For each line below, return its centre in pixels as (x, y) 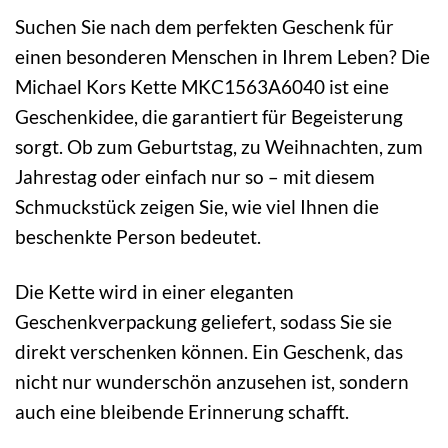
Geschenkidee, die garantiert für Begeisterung (209, 116)
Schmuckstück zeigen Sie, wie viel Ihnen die (197, 206)
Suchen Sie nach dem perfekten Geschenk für (204, 26)
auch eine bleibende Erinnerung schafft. (182, 411)
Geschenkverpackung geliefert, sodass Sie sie (203, 321)
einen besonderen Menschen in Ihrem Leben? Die (222, 56)
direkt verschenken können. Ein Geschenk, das (209, 351)
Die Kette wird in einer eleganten (154, 291)
